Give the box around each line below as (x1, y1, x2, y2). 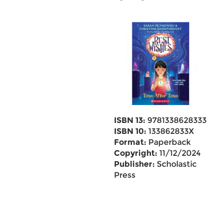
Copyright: (113, 148, 157, 158)
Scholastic (154, 159, 197, 169)
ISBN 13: (113, 115, 145, 125)
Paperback (146, 137, 191, 147)
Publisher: (113, 159, 155, 169)
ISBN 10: (113, 126, 146, 136)
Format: (113, 137, 146, 147)
